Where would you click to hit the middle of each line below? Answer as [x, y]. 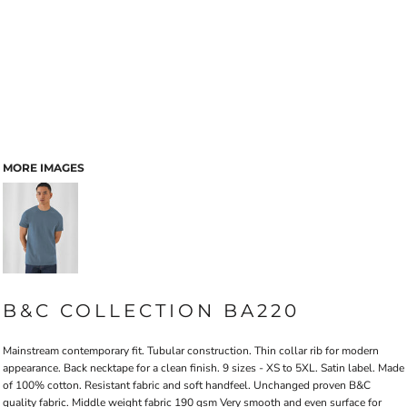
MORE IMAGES [44, 168]
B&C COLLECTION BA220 [151, 311]
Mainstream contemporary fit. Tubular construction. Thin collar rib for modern [191, 351]
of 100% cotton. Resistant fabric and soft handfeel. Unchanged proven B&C [187, 385]
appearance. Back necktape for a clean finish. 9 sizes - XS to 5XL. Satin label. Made [203, 368]
